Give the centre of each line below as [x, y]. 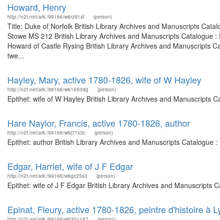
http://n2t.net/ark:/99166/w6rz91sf [46, 17]
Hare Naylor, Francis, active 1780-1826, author [99, 123]
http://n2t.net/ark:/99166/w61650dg [48, 89]
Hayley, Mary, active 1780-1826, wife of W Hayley [104, 80]
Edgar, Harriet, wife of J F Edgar [70, 166]
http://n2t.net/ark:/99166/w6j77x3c [46, 133]
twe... [16, 55]
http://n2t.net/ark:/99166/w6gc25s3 [47, 176]
